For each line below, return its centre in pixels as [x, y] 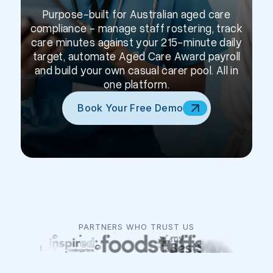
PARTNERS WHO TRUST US [136, 227]
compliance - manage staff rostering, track [136, 28]
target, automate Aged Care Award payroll [136, 56]
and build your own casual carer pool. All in [136, 70]
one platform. [136, 84]
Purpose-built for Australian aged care [136, 14]
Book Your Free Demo [130, 108]
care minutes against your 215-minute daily [136, 42]
